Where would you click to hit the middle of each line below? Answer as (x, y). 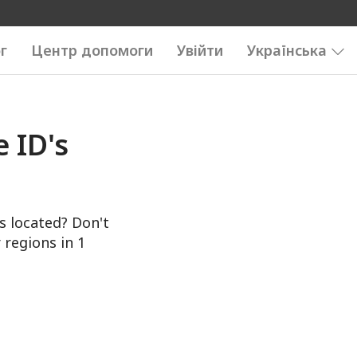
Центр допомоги (92, 50)
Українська (287, 50)
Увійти (200, 50)
